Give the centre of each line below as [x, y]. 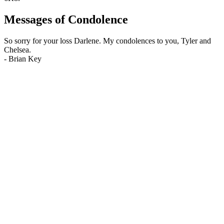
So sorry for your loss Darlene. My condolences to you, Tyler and [107, 41]
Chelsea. [17, 50]
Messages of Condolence [66, 20]
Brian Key [25, 59]
